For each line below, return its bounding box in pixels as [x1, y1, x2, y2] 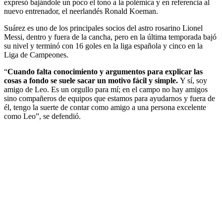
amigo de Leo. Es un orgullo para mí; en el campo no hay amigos [4, 85, 208, 94]
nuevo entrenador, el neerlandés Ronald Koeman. [4, 6, 158, 15]
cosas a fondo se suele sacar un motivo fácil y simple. [4, 76, 180, 85]
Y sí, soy [180, 76, 207, 85]
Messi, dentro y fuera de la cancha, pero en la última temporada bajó [4, 32, 217, 41]
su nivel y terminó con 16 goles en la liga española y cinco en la [4, 41, 203, 50]
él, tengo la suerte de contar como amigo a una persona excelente [4, 103, 206, 111]
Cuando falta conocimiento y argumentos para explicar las [7, 67, 203, 76]
